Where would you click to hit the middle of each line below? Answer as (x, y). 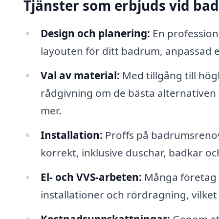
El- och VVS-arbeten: (91, 177)
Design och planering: (95, 33)
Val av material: (80, 76)
